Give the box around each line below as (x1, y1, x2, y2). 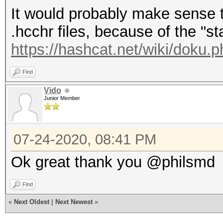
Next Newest (55, 198, 93, 206)
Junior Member (44, 95, 80, 101)
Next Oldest (14, 198, 49, 206)
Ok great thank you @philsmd (11, 153, 215, 171)
